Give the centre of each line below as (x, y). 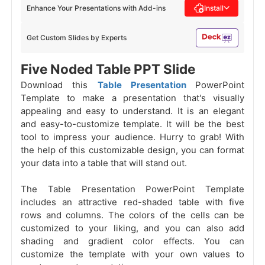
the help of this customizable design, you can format (132, 150)
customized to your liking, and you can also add (132, 228)
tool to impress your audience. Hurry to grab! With (132, 137)
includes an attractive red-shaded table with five (132, 202)
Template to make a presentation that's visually (132, 98)
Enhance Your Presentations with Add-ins (96, 8)
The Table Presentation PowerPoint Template (132, 189)
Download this (59, 85)
